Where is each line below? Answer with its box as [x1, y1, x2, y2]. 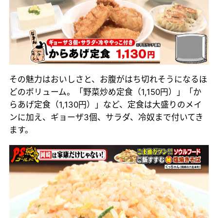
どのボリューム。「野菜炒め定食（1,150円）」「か [9, 87, 202, 97]
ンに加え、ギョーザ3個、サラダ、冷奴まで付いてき [9, 112, 204, 122]
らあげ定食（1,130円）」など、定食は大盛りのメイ [9, 99, 202, 109]
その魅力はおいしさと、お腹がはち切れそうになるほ [9, 74, 208, 84]
